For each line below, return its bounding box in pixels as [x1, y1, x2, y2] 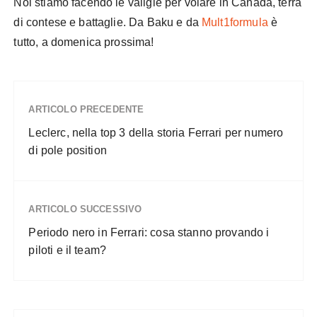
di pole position [28, 144, 107, 156]
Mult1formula [202, 16, 271, 28]
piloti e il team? [28, 244, 107, 256]
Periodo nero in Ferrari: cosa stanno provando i [28, 226, 270, 238]
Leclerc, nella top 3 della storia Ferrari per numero [28, 127, 284, 139]
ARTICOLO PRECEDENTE [28, 104, 144, 115]
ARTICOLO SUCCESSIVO [28, 204, 142, 214]
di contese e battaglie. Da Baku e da [13, 16, 202, 28]
